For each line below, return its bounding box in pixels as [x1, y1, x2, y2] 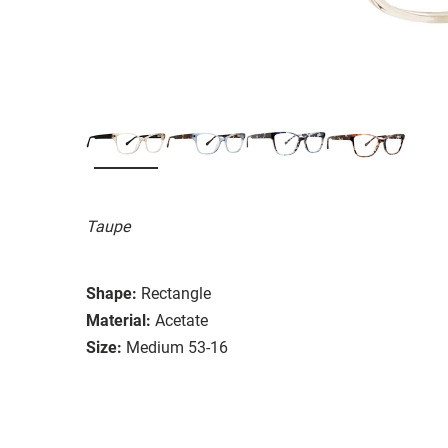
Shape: [86, 283, 137, 303]
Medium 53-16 [126, 337, 228, 357]
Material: [86, 310, 151, 330]
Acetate [155, 310, 208, 330]
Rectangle [141, 283, 211, 303]
